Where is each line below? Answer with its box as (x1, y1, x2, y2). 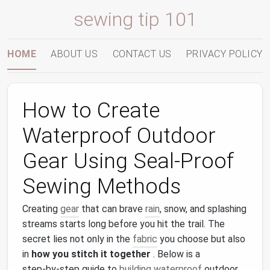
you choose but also (157, 233, 245, 245)
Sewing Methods (22, 174, 181, 199)
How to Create (22, 98, 160, 123)
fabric (133, 233, 157, 245)
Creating (22, 203, 60, 215)
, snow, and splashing (160, 203, 246, 215)
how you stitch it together (31, 248, 151, 260)
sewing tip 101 (73, 8, 197, 31)
